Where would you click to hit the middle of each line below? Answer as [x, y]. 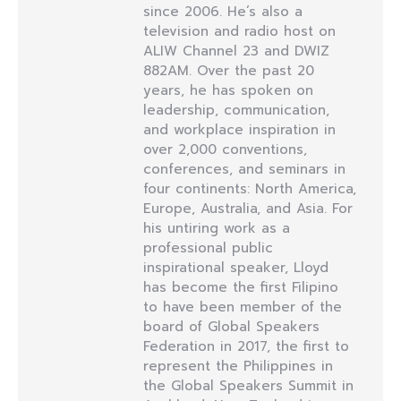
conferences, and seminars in [244, 169]
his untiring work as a [217, 228]
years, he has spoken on [228, 90]
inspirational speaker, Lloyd [236, 268]
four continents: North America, [250, 189]
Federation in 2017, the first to [246, 346]
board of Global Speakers [231, 327]
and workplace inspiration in [239, 130]
